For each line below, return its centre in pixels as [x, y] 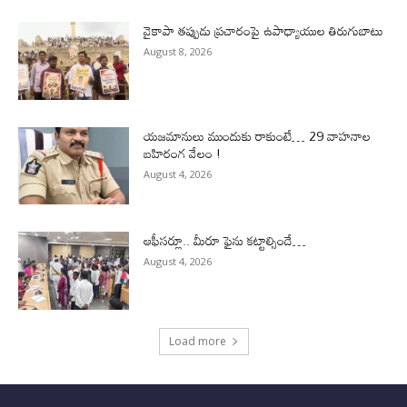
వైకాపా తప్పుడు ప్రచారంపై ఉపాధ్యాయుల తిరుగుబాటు [263, 30]
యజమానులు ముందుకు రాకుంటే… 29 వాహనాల [258, 135]
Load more [197, 341]
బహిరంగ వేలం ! [183, 153]
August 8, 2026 [178, 51]
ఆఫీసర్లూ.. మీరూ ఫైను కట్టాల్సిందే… [225, 241]
